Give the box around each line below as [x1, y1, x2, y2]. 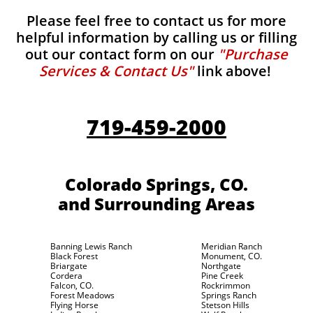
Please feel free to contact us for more [27, 11, 286, 30]
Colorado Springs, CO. [65, 173, 248, 196]
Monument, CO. [201, 250, 262, 262]
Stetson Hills [201, 299, 249, 311]
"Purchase [218, 45, 288, 64]
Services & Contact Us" [38, 61, 194, 80]
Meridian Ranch [201, 240, 262, 252]
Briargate [50, 260, 87, 272]
